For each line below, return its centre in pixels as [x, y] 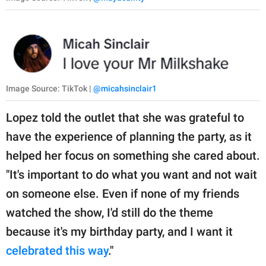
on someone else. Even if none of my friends [123, 194]
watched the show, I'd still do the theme [110, 213]
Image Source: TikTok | [50, 89]
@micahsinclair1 [125, 89]
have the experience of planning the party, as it [129, 137]
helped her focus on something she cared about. [133, 156]
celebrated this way [57, 251]
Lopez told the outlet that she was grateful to [125, 118]
